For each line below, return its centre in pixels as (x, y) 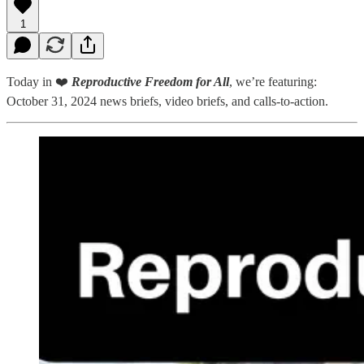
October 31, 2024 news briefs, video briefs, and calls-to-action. (167, 101)
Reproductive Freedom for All (150, 81)
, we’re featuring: (273, 81)
